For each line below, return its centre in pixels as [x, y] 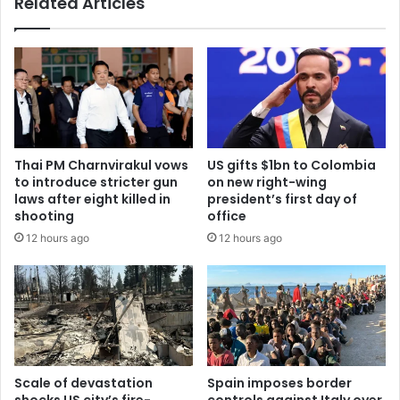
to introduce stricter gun [96, 183]
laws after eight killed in [92, 200]
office [227, 217]
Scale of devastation [83, 383]
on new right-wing [267, 183]
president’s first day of [282, 200]
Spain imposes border [279, 383]
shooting [44, 217]
